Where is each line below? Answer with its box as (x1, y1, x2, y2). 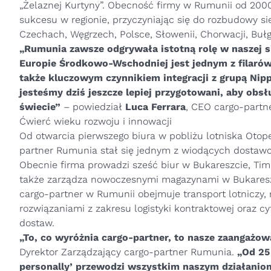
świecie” (19, 101, 60, 113)
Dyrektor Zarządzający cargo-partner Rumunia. (19, 246, 237, 258)
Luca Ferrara (125, 101, 186, 113)
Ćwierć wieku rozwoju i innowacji (19, 116, 172, 127)
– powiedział (60, 101, 125, 113)
